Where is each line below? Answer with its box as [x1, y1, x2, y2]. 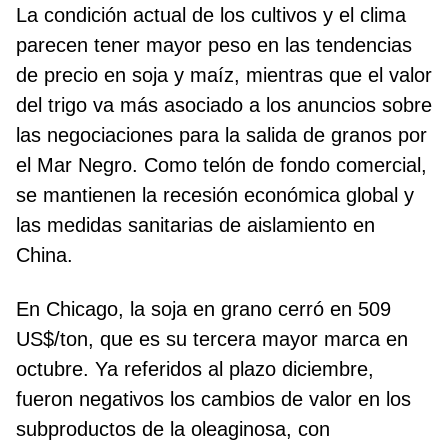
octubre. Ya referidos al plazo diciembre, [16, 357, 374, 380]
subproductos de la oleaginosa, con [16, 417, 330, 440]
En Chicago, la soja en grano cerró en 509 [16, 297, 391, 320]
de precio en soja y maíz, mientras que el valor [16, 63, 432, 86]
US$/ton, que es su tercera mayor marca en [16, 327, 408, 350]
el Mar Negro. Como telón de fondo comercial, [16, 153, 427, 176]
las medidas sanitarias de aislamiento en [16, 213, 375, 236]
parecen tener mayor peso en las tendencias [16, 33, 412, 56]
